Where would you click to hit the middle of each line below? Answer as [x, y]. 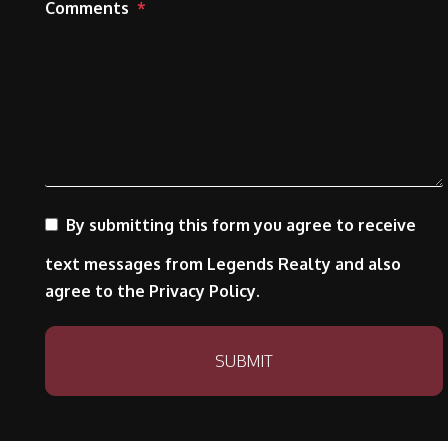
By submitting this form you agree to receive [241, 225]
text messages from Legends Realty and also [223, 264]
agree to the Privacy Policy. [152, 291]
